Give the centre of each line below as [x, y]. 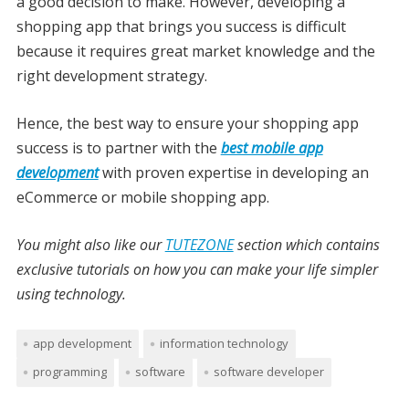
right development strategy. [111, 75]
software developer [268, 371]
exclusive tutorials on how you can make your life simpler [197, 269]
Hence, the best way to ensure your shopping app [187, 123]
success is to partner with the [118, 147]
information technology [224, 343]
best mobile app [272, 147]
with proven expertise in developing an [233, 172]
